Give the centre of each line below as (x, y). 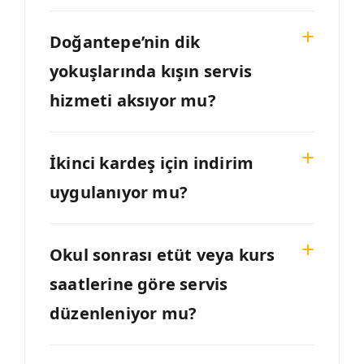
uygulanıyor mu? (119, 193)
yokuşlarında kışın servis (151, 71)
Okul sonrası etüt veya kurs (162, 255)
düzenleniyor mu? (123, 314)
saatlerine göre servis (139, 284)
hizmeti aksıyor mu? (133, 101)
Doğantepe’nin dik (125, 42)
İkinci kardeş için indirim (152, 163)
